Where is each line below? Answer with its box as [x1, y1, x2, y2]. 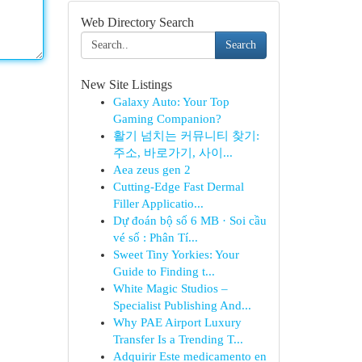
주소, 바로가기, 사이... [112, 146, 233, 159]
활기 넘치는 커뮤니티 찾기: [112, 129, 259, 142]
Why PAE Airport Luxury [112, 316, 242, 329]
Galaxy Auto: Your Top [112, 95, 229, 108]
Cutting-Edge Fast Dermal [112, 180, 244, 193]
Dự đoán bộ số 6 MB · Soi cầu [112, 214, 267, 227]
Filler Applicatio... [112, 197, 204, 210]
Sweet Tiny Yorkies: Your [112, 248, 239, 261]
